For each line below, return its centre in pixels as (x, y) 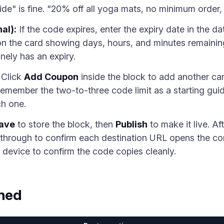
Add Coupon (51, 77)
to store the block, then (65, 124)
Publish (131, 124)
